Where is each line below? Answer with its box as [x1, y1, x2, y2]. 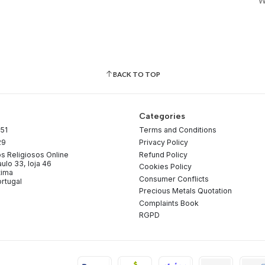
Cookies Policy [138, 162, 192, 172]
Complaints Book [138, 198, 199, 208]
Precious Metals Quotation [138, 186, 232, 196]
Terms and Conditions [138, 125, 216, 135]
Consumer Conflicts [138, 174, 209, 183]
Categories [138, 111, 185, 122]
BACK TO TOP [112, 70, 160, 78]
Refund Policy [138, 150, 188, 159]
